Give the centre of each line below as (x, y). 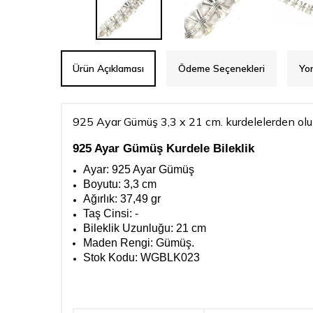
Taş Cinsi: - (111, 213)
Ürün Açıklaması (108, 68)
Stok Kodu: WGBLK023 (141, 257)
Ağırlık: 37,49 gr (122, 199)
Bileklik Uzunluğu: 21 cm (145, 228)
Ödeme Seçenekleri (221, 68)
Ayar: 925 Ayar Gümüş (139, 169)
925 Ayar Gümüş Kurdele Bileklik (163, 148)
